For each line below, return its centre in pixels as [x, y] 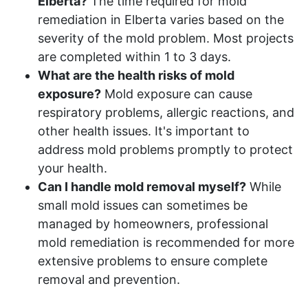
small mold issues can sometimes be [143, 205]
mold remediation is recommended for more [166, 242]
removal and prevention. [109, 279]
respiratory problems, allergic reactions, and [166, 112]
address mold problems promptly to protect [165, 149]
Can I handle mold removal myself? [142, 186]
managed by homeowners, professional [153, 223]
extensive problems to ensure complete [153, 261]
